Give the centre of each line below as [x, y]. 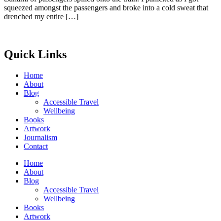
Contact [36, 146]
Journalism [40, 137]
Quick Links [35, 55]
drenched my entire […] [41, 17]
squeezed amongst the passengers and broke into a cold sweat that [106, 8]
